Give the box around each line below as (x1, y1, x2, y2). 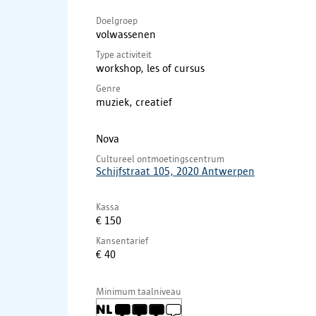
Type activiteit (96, 48, 152, 60)
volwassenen (96, 28, 156, 40)
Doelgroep (96, 14, 138, 26)
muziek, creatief (96, 95, 172, 108)
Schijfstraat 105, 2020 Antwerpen (96, 164, 255, 177)
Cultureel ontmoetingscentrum (96, 152, 224, 164)
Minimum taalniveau (96, 285, 181, 297)
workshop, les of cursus (96, 61, 205, 74)
